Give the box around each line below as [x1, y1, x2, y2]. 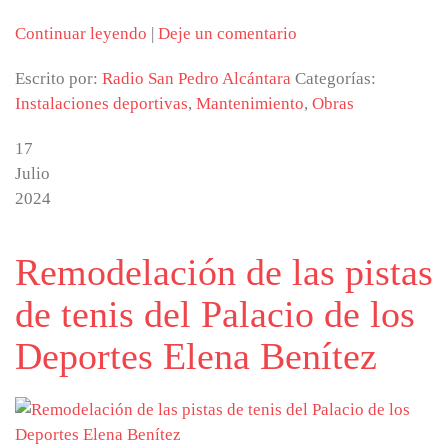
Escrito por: [15, 69, 102, 88]
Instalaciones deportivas [15, 94, 188, 113]
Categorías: [295, 69, 376, 88]
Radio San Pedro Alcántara [102, 69, 291, 88]
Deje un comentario [158, 24, 297, 43]
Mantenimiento [196, 94, 304, 113]
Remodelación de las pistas [15, 251, 433, 293]
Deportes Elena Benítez [15, 335, 377, 377]
